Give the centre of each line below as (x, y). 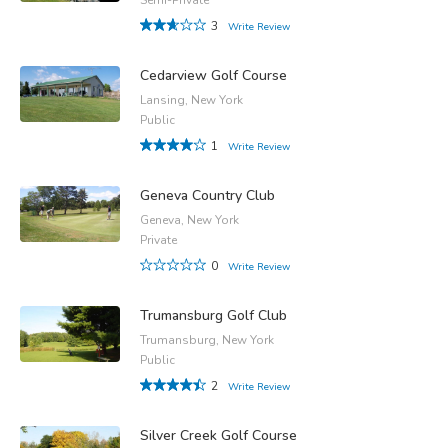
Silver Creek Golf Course (218, 435)
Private (158, 239)
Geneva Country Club (207, 195)
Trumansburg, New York (207, 339)
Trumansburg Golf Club (213, 315)
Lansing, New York (191, 99)
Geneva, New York (189, 219)
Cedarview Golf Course (213, 75)
